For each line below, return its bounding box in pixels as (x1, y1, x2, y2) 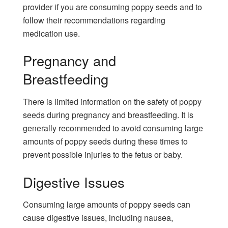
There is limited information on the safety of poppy (23, 96, 202, 108)
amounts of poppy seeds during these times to (23, 135, 188, 148)
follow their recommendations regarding (23, 14, 165, 26)
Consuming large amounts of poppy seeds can (23, 198, 190, 211)
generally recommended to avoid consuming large (23, 122, 203, 134)
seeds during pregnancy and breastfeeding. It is (23, 109, 193, 121)
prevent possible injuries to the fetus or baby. (23, 149, 183, 161)
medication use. (23, 27, 80, 39)
